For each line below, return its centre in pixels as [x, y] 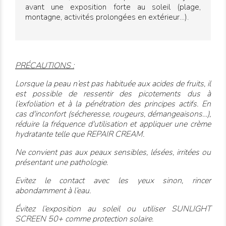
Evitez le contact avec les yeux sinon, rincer [113, 181]
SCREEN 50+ [39, 219]
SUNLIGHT [191, 209]
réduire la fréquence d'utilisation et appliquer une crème [113, 124]
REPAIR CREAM [115, 134]
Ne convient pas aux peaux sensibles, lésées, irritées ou [113, 153]
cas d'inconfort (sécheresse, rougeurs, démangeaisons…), [113, 114]
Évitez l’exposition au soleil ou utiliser [93, 209]
